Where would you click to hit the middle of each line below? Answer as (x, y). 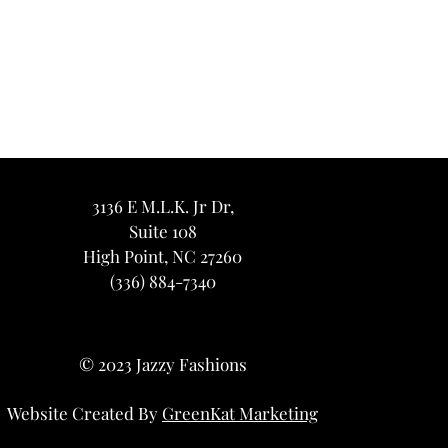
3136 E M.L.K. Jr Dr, (162, 206)
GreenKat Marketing (240, 413)
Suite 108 (162, 231)
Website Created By (85, 413)
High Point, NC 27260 (163, 256)
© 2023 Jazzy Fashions (162, 364)
